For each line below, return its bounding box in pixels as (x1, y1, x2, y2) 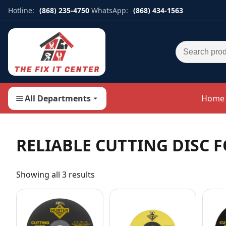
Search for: (175, 40, 217, 52)
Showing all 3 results (16, 168, 95, 180)
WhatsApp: (91, 6, 128, 15)
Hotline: (8, 6, 34, 15)
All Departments (25, 92, 91, 104)
